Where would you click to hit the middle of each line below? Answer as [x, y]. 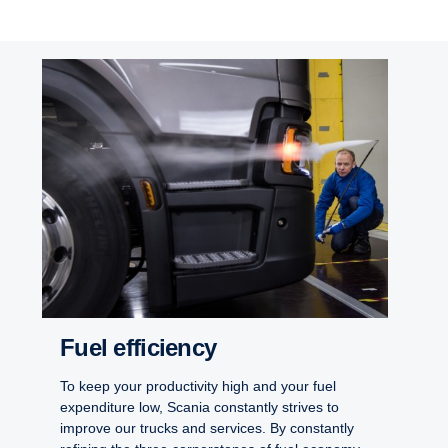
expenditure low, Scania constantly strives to [199, 406]
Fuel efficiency [145, 347]
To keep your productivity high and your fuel [198, 385]
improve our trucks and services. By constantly [207, 427]
